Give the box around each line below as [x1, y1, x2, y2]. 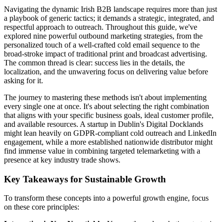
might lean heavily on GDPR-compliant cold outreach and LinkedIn [4, 128, 217, 137]
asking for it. [4, 76, 43, 85]
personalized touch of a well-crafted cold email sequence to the [4, 40, 200, 49]
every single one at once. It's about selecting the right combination [4, 102, 209, 111]
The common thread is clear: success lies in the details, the [4, 58, 185, 67]
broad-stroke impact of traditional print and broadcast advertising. [4, 49, 207, 58]
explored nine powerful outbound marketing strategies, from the [4, 31, 203, 40]
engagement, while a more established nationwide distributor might [4, 137, 213, 146]
